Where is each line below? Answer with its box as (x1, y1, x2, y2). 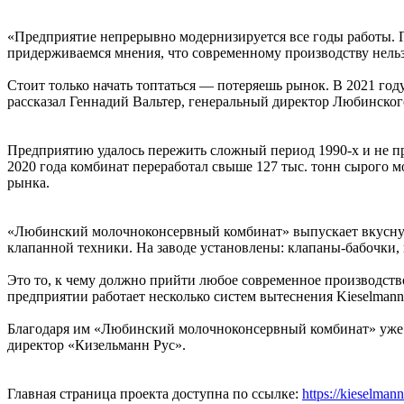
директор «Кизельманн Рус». (7, 336, 186, 353)
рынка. (7, 174, 50, 190)
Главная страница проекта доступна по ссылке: (7, 385, 302, 401)
